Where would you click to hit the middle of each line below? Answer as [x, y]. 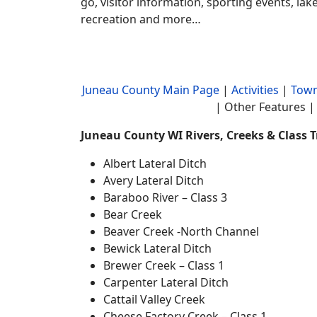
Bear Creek [133, 214]
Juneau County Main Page [150, 90]
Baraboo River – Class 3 [165, 197]
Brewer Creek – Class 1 [164, 265]
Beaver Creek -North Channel [181, 231]
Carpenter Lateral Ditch [166, 282]
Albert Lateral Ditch [155, 163]
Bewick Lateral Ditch [157, 248]
